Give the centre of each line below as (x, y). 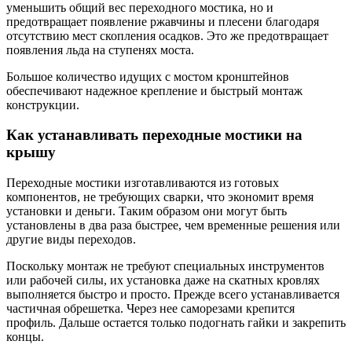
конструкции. (43, 104)
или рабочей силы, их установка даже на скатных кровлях (163, 280)
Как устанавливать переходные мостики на (154, 135)
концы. (25, 336)
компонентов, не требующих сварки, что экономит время (160, 196)
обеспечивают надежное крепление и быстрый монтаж (154, 90)
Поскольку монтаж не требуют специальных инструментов (165, 266)
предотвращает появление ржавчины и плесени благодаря (163, 21)
